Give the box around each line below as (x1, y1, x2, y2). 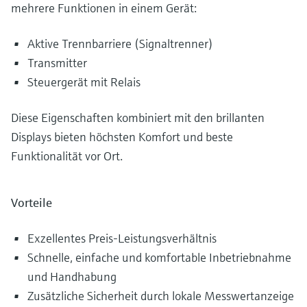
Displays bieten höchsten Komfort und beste (11, 129, 233, 145)
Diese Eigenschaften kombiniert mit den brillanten (11, 110, 265, 126)
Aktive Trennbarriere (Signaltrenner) (27, 36, 213, 52)
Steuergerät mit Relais (27, 74, 140, 90)
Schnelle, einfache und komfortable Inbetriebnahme (27, 249, 291, 266)
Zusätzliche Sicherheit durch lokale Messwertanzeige (27, 288, 294, 304)
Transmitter (27, 55, 87, 71)
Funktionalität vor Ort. (11, 148, 123, 164)
